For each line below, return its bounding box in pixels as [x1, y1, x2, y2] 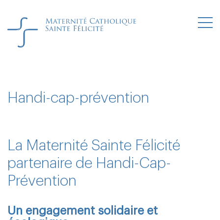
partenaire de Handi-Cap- [7, 156, 171, 170]
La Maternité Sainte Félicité [7, 138, 180, 153]
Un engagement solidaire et [7, 205, 158, 217]
